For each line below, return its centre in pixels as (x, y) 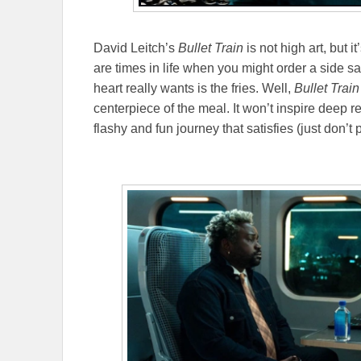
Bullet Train (211, 48)
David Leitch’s (136, 48)
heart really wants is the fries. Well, (194, 88)
